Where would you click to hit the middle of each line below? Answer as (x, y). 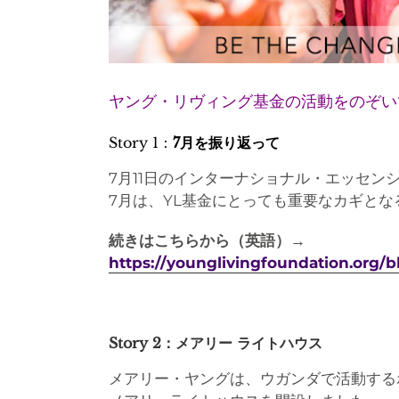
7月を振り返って (226, 143)
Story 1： (141, 143)
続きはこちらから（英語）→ (207, 241)
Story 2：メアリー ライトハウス (216, 343)
